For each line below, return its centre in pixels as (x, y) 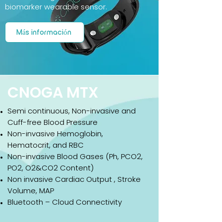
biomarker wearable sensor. (56, 7)
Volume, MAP (31, 191)
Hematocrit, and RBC (46, 145)
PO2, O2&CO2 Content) (51, 168)
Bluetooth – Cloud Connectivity (65, 202)
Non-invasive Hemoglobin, (55, 134)
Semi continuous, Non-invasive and (72, 111)
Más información (44, 32)
